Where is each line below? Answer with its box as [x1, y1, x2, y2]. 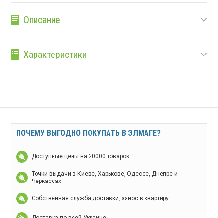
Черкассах [32, 177, 62, 184]
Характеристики [23, 48, 87, 60]
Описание [23, 14, 61, 26]
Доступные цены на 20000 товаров [32, 153, 130, 160]
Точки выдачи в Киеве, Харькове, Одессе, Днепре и [32, 170, 178, 177]
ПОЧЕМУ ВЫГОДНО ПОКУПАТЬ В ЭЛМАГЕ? [16, 128, 161, 138]
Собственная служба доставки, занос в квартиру [32, 195, 169, 202]
